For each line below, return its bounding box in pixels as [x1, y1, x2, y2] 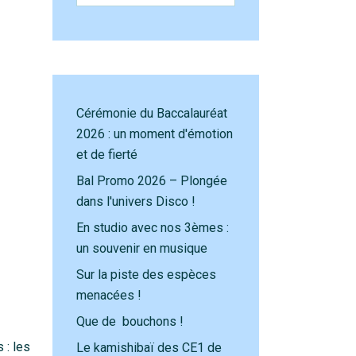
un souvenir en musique [76, 241, 207, 256]
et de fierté [76, 147, 137, 162]
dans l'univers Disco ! [76, 194, 195, 209]
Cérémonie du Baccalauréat [76, 106, 227, 121]
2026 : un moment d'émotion [76, 126, 233, 141]
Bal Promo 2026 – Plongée [76, 173, 227, 188]
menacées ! [76, 288, 141, 303]
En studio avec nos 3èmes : [76, 220, 229, 235]
